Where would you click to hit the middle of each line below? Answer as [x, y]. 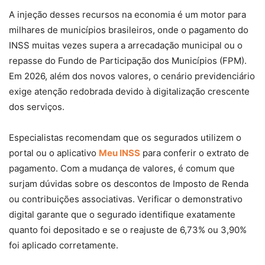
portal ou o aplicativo [54, 153]
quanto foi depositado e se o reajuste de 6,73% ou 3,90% [128, 230]
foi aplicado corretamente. [64, 245]
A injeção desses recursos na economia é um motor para [127, 15]
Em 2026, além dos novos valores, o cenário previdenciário [132, 76]
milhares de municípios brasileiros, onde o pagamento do [129, 30]
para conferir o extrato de [195, 153]
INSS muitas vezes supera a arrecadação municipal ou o [126, 46]
